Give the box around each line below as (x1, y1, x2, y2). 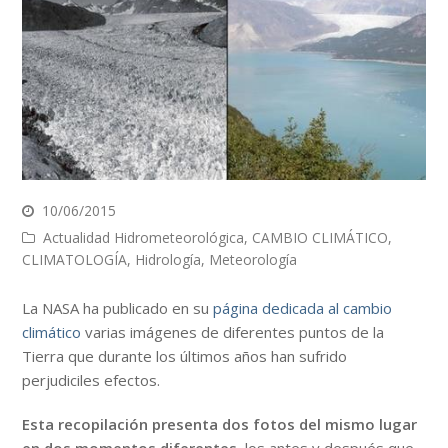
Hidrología (135, 249, 202, 269)
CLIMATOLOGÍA (22, 249, 128, 269)
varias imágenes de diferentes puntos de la (85, 321, 385, 342)
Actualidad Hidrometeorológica (43, 227, 245, 247)
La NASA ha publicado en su (22, 297, 214, 318)
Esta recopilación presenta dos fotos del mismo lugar (22, 413, 418, 434)
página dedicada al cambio (213, 297, 393, 318)
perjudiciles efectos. (22, 369, 161, 390)
